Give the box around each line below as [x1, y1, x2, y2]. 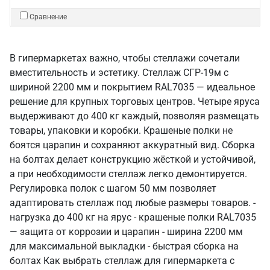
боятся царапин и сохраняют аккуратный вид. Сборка [10, 139, 255, 151]
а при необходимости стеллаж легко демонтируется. [10, 168, 247, 180]
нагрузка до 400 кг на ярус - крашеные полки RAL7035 [10, 212, 256, 223]
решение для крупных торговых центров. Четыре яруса [10, 96, 260, 107]
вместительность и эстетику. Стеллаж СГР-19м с [10, 67, 228, 78]
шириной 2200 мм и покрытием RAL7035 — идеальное [10, 81, 255, 93]
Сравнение [30, 13, 67, 21]
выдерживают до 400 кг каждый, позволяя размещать [10, 110, 259, 122]
